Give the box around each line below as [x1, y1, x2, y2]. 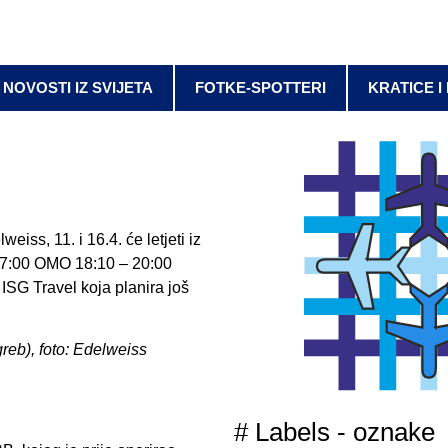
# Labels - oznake [234, 418, 435, 446]
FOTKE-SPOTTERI [195, 80, 326, 96]
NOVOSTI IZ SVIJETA [3, 80, 153, 96]
